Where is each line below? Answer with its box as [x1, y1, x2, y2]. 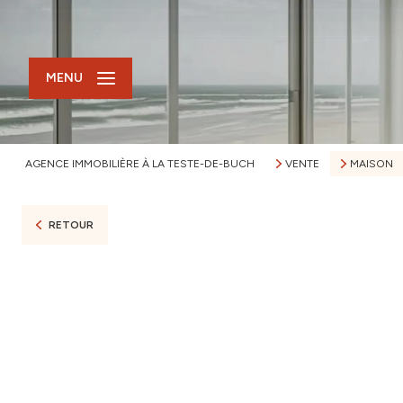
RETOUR [48, 219, 94, 231]
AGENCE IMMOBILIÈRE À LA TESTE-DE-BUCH [25, 157, 255, 170]
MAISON [349, 157, 393, 170]
